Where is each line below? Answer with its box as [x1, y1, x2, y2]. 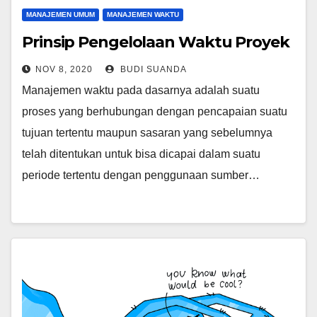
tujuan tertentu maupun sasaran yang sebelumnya [22, 127, 272, 139]
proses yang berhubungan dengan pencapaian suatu [22, 105, 287, 117]
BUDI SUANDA [117, 64, 187, 74]
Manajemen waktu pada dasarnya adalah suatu [22, 84, 260, 96]
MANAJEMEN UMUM [26, 11, 95, 18]
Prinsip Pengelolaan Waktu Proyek [22, 33, 289, 52]
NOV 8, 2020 [35, 64, 93, 74]
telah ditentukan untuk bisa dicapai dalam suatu [22, 148, 260, 160]
